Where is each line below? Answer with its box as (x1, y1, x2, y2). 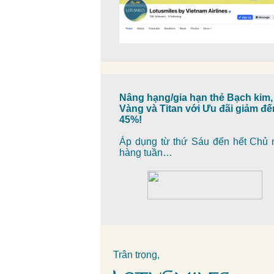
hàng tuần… (119, 147, 172, 158)
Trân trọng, (113, 250, 160, 260)
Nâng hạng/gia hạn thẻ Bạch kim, (119, 92, 273, 103)
